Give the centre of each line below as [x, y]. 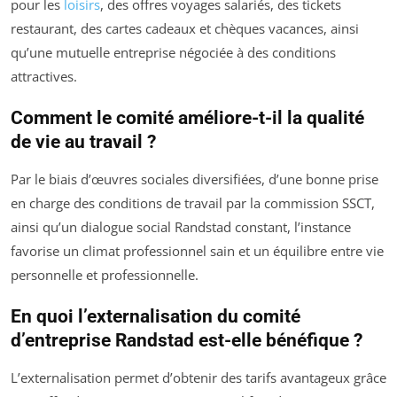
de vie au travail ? [83, 141]
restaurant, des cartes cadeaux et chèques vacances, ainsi [185, 28]
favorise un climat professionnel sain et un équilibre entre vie [197, 250]
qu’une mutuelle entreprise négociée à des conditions [173, 52]
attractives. [44, 76]
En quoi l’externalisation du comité [156, 316]
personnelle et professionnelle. [105, 274]
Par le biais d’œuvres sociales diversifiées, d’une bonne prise [195, 179]
